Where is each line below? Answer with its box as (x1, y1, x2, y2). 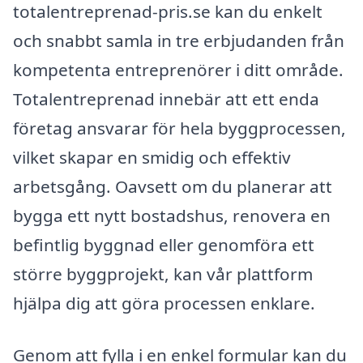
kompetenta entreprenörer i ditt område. (13, 58, 344, 81)
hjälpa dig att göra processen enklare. (13, 291, 315, 314)
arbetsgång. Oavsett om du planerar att (13, 174, 332, 198)
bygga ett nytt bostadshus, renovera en (13, 203, 331, 227)
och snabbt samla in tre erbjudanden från (13, 28, 344, 52)
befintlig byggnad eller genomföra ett (13, 233, 314, 256)
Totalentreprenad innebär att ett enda (13, 87, 319, 110)
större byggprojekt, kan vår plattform (13, 262, 313, 285)
